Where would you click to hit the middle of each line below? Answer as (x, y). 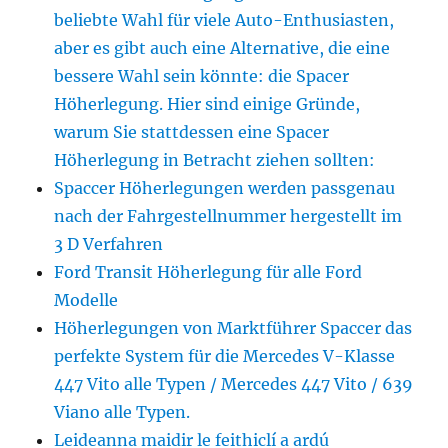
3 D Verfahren (109, 244)
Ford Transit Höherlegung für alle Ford (208, 272)
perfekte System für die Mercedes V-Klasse (225, 356)
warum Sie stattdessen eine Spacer (192, 132)
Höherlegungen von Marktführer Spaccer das (233, 328)
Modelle (86, 300)
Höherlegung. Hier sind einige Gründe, (207, 104)
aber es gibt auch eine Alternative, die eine (222, 48)
